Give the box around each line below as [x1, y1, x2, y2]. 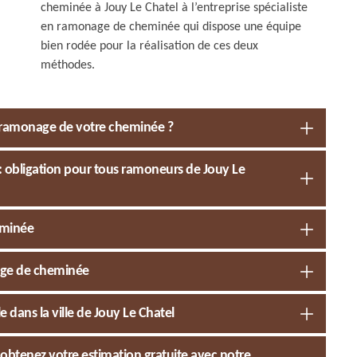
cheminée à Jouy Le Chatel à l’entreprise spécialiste [41, 2, 308, 14]
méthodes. [41, 59, 95, 72]
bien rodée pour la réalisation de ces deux [41, 40, 258, 53]
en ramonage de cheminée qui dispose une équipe [41, 21, 301, 33]
